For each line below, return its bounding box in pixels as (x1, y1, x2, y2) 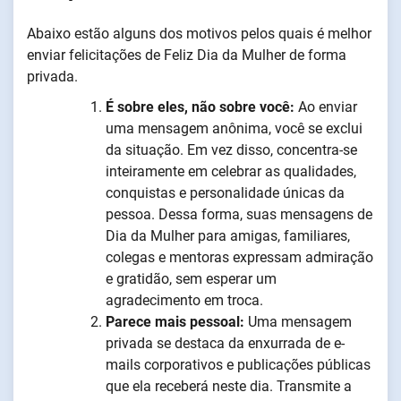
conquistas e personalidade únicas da (106, 183, 345, 201)
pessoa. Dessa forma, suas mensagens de (106, 205, 372, 223)
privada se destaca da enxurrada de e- (106, 334, 345, 352)
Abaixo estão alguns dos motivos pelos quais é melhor (27, 24, 371, 42)
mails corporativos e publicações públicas (106, 355, 371, 373)
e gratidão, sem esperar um (106, 269, 277, 287)
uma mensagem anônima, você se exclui (106, 119, 363, 137)
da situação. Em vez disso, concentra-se (106, 141, 357, 158)
